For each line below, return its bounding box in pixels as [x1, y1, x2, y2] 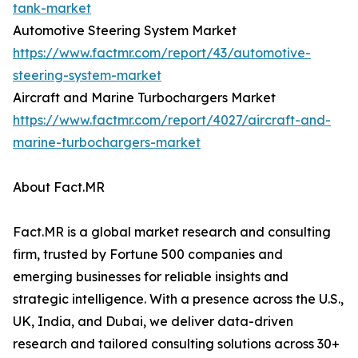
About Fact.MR [13, 179, 105, 196]
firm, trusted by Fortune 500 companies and [13, 246, 283, 263]
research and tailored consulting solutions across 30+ [13, 336, 340, 352]
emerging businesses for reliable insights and [13, 268, 288, 285]
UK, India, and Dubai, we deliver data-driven [13, 313, 293, 330]
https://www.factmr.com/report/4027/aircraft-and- [13, 112, 331, 129]
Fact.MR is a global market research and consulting [13, 224, 331, 241]
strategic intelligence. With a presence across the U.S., [13, 291, 344, 308]
